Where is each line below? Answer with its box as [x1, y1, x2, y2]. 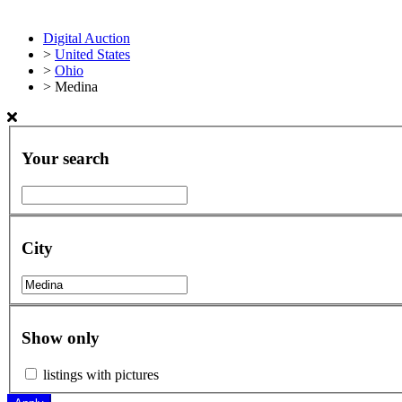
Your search [22, 149, 109, 169]
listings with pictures [43, 367, 159, 383]
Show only [22, 328, 100, 348]
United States [55, 47, 130, 62]
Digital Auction [43, 31, 130, 46]
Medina [55, 79, 98, 94]
